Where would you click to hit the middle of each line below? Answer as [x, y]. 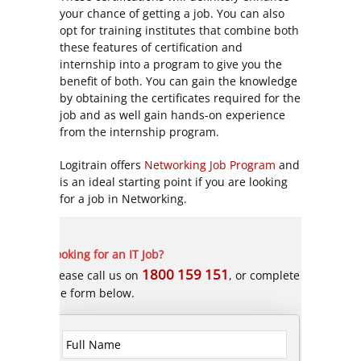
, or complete [264, 275]
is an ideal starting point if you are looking [174, 181]
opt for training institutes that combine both [179, 30]
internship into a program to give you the [171, 64]
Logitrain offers [102, 164]
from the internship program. [139, 131]
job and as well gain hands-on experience [172, 114]
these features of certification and [151, 47]
